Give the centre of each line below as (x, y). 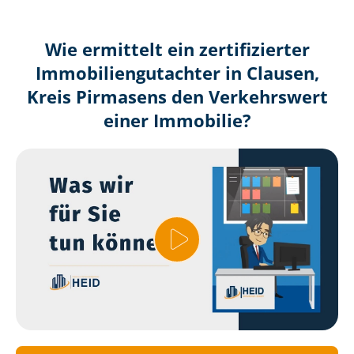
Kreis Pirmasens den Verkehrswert (177, 97)
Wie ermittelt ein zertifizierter (177, 50)
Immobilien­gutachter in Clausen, (177, 73)
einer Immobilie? (177, 121)
